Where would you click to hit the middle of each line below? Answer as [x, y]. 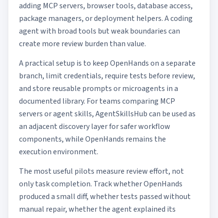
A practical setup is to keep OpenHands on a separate [107, 63]
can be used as [172, 114]
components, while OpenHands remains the [92, 139]
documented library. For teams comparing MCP [97, 101]
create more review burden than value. [82, 44]
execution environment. [59, 152]
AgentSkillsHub [121, 114]
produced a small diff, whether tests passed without [105, 197]
